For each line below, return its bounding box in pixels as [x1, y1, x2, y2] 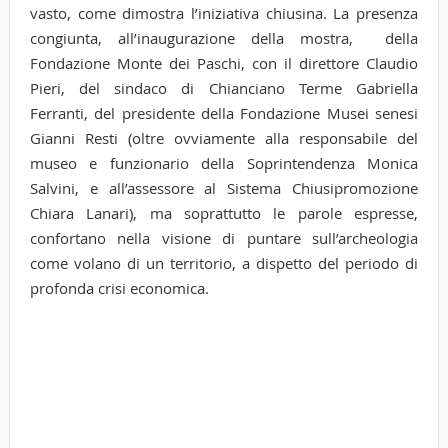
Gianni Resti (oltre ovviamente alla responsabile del [29, 127, 419, 148]
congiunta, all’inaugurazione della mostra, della [29, 27, 419, 48]
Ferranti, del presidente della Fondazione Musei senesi [29, 102, 419, 123]
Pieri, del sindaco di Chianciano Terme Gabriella [29, 77, 419, 98]
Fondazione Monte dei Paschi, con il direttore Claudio [29, 52, 419, 73]
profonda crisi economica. [29, 277, 209, 298]
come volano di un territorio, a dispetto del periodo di [29, 252, 419, 273]
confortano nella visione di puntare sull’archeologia [29, 227, 419, 248]
